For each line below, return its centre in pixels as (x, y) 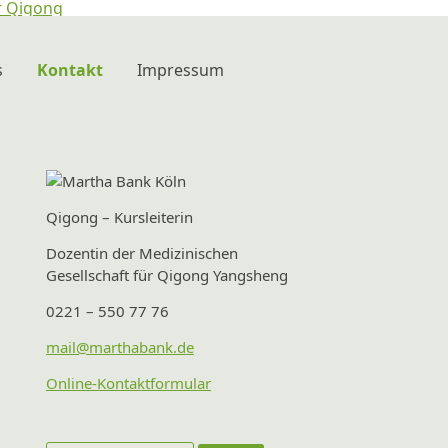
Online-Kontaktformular (128, 383)
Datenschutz (189, 104)
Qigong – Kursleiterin (119, 217)
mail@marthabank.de (120, 347)
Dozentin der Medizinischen (142, 253)
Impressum (180, 70)
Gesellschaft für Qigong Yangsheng (167, 275)
